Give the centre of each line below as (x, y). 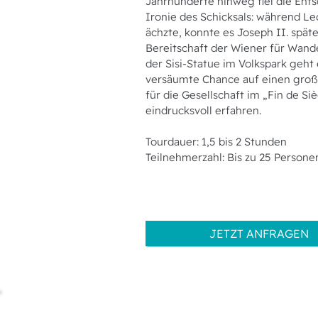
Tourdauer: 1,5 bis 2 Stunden (216, 142)
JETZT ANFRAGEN (259, 234)
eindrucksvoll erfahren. (203, 110)
